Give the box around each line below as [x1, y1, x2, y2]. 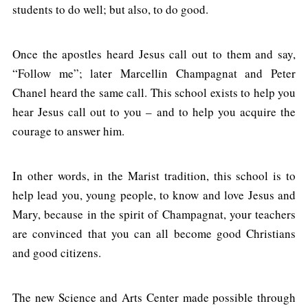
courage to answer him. [12, 123, 124, 140]
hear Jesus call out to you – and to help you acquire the [12, 104, 296, 120]
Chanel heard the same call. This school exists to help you [12, 85, 296, 101]
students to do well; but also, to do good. [12, 1, 208, 18]
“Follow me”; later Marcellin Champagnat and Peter [12, 65, 296, 82]
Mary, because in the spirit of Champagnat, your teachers [12, 206, 296, 223]
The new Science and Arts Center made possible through [12, 289, 296, 306]
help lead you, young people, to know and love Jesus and [12, 187, 296, 203]
